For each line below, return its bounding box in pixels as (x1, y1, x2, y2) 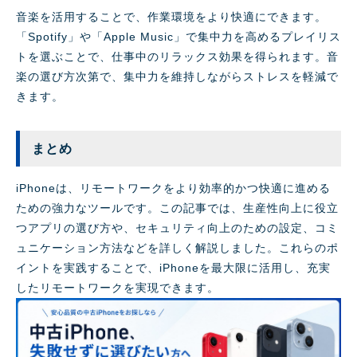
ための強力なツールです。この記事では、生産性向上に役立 (16, 202, 339, 215)
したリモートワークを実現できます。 (16, 281, 219, 295)
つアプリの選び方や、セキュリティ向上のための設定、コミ (16, 222, 339, 235)
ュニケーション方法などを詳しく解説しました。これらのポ (16, 241, 339, 255)
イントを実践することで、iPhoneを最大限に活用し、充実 (16, 261, 331, 275)
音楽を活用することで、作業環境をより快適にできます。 (16, 10, 327, 24)
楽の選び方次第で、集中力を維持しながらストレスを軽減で (16, 70, 339, 84)
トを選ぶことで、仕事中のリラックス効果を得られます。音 (16, 50, 339, 64)
